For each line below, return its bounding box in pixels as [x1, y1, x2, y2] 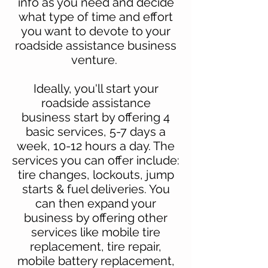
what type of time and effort [19, 9, 173, 24]
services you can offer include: [12, 153, 179, 167]
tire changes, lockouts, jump [17, 167, 174, 182]
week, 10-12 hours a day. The [17, 138, 175, 153]
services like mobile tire [31, 224, 160, 239]
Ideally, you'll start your [33, 81, 159, 96]
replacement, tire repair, [30, 239, 162, 254]
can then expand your [35, 196, 156, 211]
